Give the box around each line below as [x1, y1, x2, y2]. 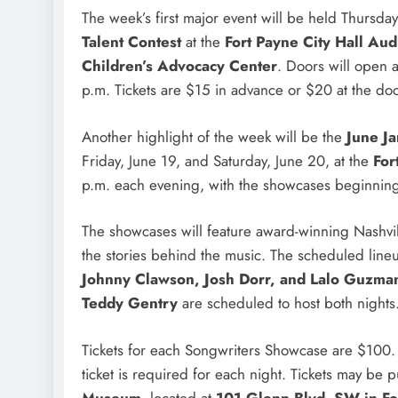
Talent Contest [82, 31, 181, 53]
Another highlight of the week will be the [82, 125, 346, 147]
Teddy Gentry [82, 292, 178, 314]
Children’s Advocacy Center [82, 55, 277, 77]
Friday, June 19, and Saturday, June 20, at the [82, 149, 373, 171]
